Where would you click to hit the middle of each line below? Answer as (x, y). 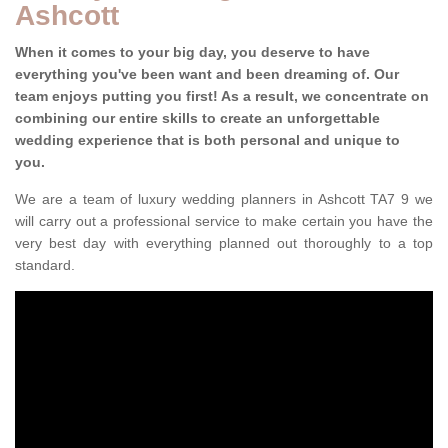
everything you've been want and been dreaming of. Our (207, 74)
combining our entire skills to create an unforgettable (197, 118)
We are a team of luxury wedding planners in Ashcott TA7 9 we (224, 199)
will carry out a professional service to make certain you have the (224, 221)
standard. (45, 265)
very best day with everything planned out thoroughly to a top (224, 243)
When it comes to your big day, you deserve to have (192, 52)
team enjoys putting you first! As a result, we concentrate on (222, 96)
